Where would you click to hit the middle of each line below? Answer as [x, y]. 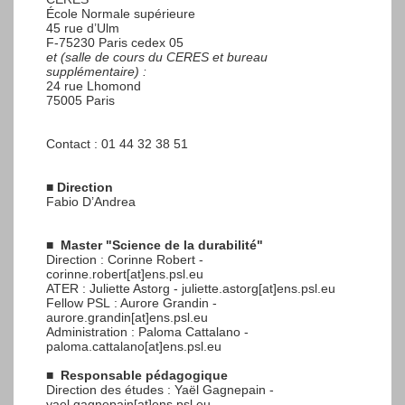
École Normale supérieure [121, 13]
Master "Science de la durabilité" [160, 245]
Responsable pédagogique [142, 375]
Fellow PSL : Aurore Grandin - [132, 302]
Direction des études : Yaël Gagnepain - [160, 389]
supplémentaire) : [96, 71]
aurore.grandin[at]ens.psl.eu [127, 317]
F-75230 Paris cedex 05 [115, 42]
